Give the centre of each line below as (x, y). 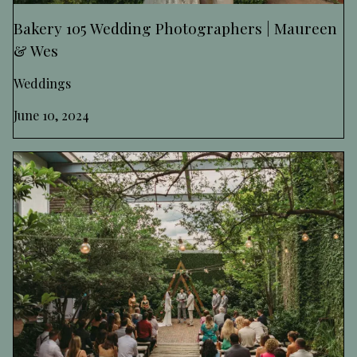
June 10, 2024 (51, 116)
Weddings (42, 84)
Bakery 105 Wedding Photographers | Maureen (175, 28)
